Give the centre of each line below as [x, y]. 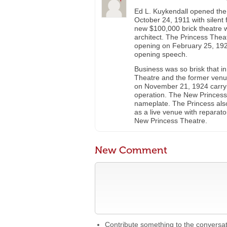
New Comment [131, 150]
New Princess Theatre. [171, 121]
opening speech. [161, 54]
